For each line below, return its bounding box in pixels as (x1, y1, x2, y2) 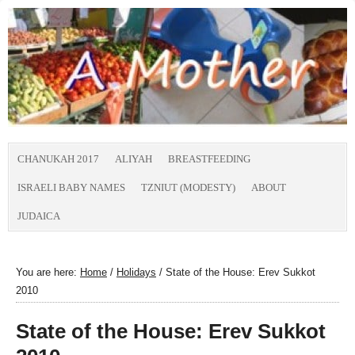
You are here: (16, 266, 80, 278)
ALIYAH (115, 153, 152, 165)
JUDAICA (17, 210, 60, 222)
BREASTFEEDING (168, 153, 250, 165)
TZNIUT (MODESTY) (141, 181, 235, 193)
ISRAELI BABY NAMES (17, 181, 125, 193)
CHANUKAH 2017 (17, 153, 99, 165)
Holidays (116, 266, 156, 278)
